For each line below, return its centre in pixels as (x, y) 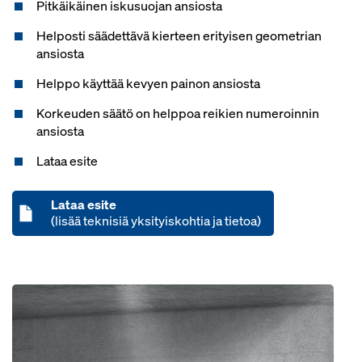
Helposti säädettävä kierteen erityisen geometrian (179, 36)
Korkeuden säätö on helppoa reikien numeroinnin (178, 113)
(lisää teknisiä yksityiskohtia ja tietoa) (156, 221)
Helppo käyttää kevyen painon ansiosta (148, 83)
